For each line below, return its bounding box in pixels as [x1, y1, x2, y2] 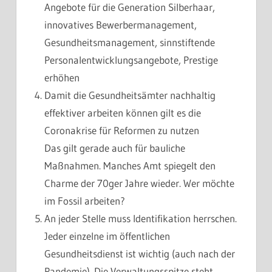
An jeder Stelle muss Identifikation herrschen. [44, 212, 237, 225]
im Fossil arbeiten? [44, 194, 126, 208]
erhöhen [44, 71, 80, 84]
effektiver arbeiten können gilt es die [44, 106, 202, 120]
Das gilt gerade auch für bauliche [44, 141, 186, 155]
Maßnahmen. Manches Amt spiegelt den [44, 159, 216, 172]
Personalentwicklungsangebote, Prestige [44, 53, 219, 67]
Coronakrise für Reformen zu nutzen [44, 124, 200, 137]
